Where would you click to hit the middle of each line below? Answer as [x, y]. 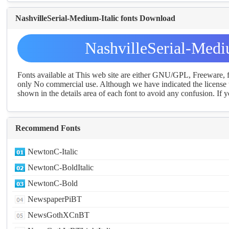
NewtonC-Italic [53, 151]
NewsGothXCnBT [59, 215]
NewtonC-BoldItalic [61, 167]
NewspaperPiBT [55, 199]
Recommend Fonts [48, 128]
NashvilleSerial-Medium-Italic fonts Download [96, 18]
